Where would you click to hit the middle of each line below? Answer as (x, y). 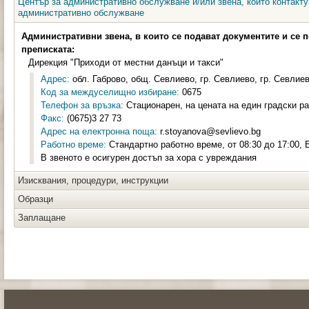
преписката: (48, 49)
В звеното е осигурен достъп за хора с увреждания (149, 158)
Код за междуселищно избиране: (110, 92)
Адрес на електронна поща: (99, 131)
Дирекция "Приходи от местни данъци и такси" (126, 62)
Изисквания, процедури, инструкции (93, 180)
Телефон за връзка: (82, 105)
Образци (36, 199)
